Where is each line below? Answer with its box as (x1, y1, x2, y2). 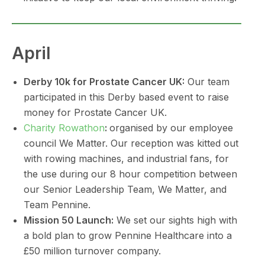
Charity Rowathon (24, 122, 105, 134)
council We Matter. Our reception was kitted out (24, 137, 238, 149)
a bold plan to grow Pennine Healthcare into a (24, 230, 232, 241)
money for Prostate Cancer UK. (24, 106, 167, 118)
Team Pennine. (24, 199, 91, 211)
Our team (185, 76, 230, 88)
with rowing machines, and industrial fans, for (24, 153, 229, 164)
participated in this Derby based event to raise (24, 91, 229, 103)
